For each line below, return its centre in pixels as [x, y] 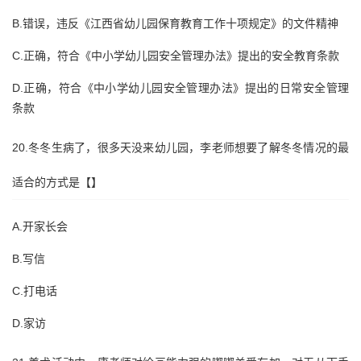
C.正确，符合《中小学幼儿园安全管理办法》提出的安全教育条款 [176, 56]
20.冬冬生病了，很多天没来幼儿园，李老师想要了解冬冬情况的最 [180, 147]
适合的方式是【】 [57, 182]
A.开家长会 [40, 226]
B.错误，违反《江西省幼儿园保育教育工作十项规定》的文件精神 [175, 23]
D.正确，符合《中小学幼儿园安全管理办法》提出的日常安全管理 [180, 88]
